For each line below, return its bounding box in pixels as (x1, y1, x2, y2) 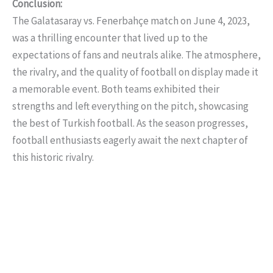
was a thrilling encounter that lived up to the (12, 31, 208, 45)
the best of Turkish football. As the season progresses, (12, 116, 248, 130)
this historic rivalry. (12, 151, 94, 165)
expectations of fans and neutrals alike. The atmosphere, (12, 48, 261, 62)
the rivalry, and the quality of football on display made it (12, 65, 258, 79)
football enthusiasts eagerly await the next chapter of (12, 133, 248, 147)
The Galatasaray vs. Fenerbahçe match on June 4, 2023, (12, 14, 250, 28)
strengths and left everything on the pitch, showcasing (12, 99, 249, 113)
